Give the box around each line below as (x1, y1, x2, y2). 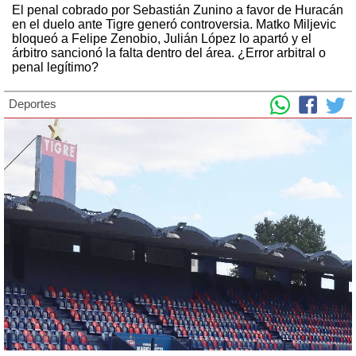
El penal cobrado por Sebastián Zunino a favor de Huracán (12, 2, 343, 17)
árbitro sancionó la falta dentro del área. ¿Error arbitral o (12, 45, 326, 60)
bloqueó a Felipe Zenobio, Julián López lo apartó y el (12, 31, 311, 45)
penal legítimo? (12, 60, 99, 74)
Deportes (9, 96, 56, 110)
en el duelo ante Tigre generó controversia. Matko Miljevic (12, 17, 336, 31)
